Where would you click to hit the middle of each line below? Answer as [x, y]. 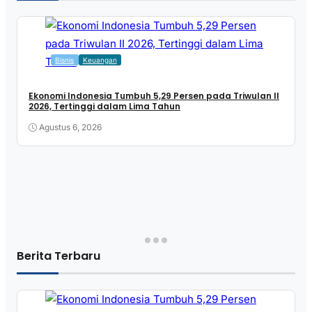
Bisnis [65, 60]
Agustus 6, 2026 [70, 127]
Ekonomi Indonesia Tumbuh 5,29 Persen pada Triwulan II [154, 96]
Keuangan [100, 60]
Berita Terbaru [58, 256]
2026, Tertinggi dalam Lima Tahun [104, 107]
